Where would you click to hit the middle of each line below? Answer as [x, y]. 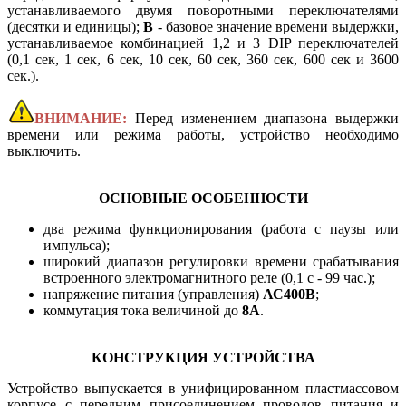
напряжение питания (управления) [153, 294]
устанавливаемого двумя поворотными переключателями [203, 10]
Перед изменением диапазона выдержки [263, 118]
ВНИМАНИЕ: [81, 118]
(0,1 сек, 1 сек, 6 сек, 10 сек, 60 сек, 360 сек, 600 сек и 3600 [203, 59]
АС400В [289, 294]
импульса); [77, 245]
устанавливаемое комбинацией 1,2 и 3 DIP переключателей [203, 43]
